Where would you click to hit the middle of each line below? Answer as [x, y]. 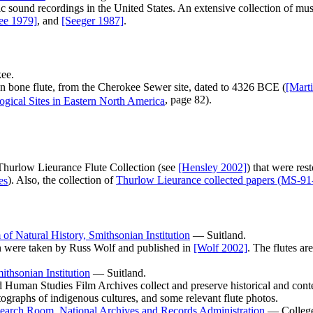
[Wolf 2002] [220, 247]
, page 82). [188, 100]
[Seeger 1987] [93, 20]
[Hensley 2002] [212, 167]
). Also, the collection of [62, 180]
